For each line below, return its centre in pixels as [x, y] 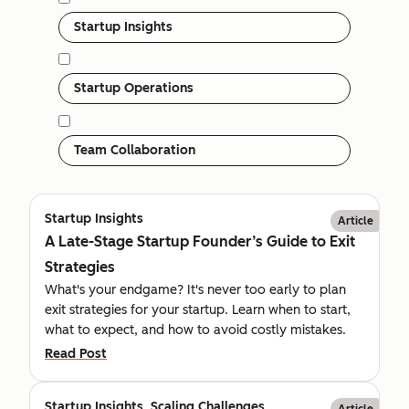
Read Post [76, 353]
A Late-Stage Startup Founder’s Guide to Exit [200, 241]
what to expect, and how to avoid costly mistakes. [195, 330]
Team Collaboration [135, 150]
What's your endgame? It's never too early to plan [195, 289]
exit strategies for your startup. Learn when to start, [198, 309]
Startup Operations [134, 89]
